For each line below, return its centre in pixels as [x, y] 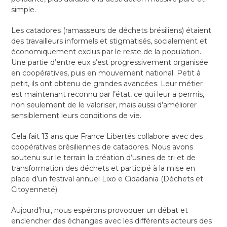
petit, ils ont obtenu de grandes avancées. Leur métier [107, 84]
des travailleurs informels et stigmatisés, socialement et [109, 41]
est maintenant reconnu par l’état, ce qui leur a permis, [108, 94]
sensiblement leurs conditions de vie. [77, 116]
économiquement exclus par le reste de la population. [106, 52]
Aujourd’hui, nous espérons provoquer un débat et [100, 211]
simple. [24, 10]
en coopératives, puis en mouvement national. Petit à [106, 73]
